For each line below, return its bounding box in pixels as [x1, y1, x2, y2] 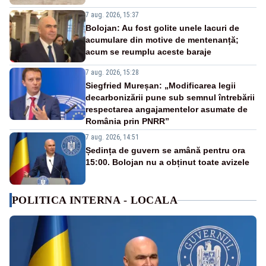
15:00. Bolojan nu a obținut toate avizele [85, 157, 249, 167]
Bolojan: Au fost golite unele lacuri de [85, 23, 239, 33]
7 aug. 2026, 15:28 [85, 68, 139, 77]
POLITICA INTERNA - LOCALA [12, 194, 178, 207]
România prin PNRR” [85, 116, 169, 126]
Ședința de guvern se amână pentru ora [85, 145, 245, 156]
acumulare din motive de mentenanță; [85, 35, 239, 45]
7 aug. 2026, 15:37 [85, 11, 139, 20]
